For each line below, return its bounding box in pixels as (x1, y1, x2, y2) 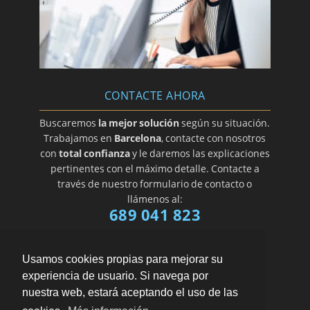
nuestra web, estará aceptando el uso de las (22, 286, 238, 299)
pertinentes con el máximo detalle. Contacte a (50, 162, 259, 176)
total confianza (58, 147, 130, 161)
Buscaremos (39, 116, 99, 130)
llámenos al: (127, 192, 183, 206)
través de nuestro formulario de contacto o (57, 177, 253, 191)
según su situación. (179, 116, 271, 130)
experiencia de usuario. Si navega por (22, 270, 208, 282)
